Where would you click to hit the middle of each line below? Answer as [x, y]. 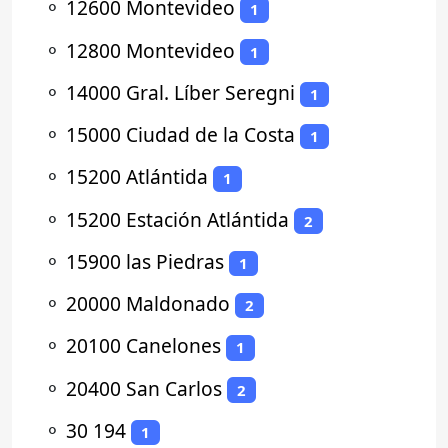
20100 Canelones [143, 346]
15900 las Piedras [145, 261]
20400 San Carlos [144, 388]
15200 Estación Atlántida [177, 219]
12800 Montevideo [150, 50]
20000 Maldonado [148, 304]
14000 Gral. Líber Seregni [180, 92]
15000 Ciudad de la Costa [180, 135]
